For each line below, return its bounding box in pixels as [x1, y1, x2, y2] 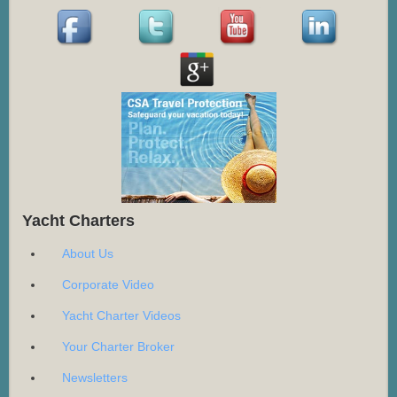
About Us [62, 246, 113, 261]
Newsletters [62, 370, 128, 385]
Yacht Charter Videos [62, 308, 181, 323]
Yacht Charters [22, 212, 135, 230]
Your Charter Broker [62, 339, 175, 354]
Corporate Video [62, 277, 154, 292]
